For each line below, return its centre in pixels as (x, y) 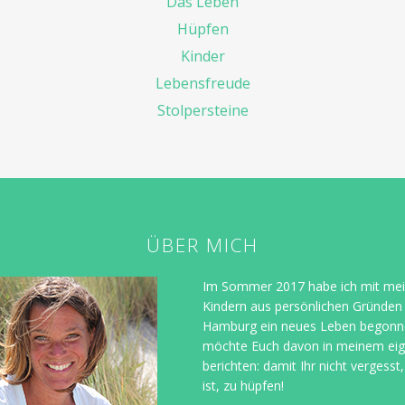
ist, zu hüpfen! (243, 386)
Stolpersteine (202, 110)
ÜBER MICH (202, 245)
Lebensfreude (202, 83)
